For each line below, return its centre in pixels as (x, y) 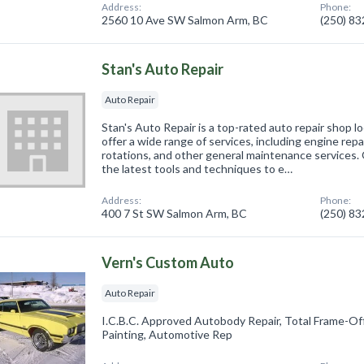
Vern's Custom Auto (168, 263)
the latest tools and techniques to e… (197, 169)
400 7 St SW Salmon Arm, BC (175, 214)
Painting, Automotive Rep (167, 335)
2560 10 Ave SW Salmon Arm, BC (185, 20)
